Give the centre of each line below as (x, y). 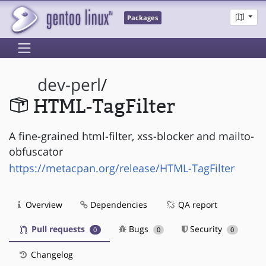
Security (206, 229)
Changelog (51, 254)
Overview (43, 204)
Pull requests (58, 229)
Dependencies (118, 204)
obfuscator (36, 151)
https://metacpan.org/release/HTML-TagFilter (122, 168)
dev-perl (69, 85)
